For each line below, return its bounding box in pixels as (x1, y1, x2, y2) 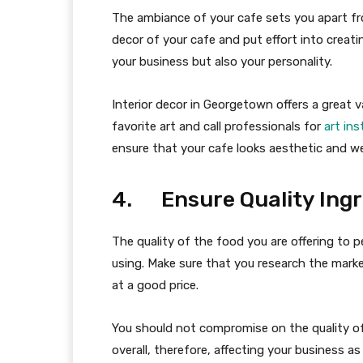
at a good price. (112, 278, 199, 293)
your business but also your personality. (112, 54, 332, 70)
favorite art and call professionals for (112, 119, 324, 135)
